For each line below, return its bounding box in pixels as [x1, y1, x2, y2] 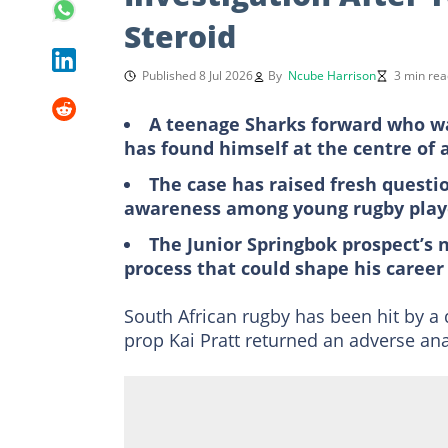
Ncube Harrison [288, 66, 376, 84]
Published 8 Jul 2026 [142, 66, 253, 84]
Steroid [124, 15, 236, 57]
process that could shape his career [124, 255, 444, 280]
